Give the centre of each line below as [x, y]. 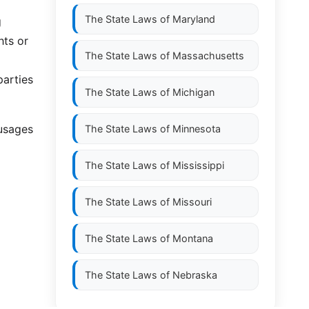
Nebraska [195, 275]
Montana [193, 238]
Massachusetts [208, 56]
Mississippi [198, 165]
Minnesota [197, 129]
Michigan [193, 92]
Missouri [192, 202]
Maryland [194, 19]
